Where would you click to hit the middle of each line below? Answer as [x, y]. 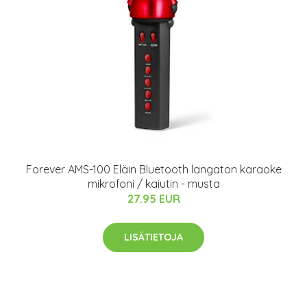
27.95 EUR [153, 198]
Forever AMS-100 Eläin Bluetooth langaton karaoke [153, 169]
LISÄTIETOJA [153, 237]
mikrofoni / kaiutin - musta [153, 183]
